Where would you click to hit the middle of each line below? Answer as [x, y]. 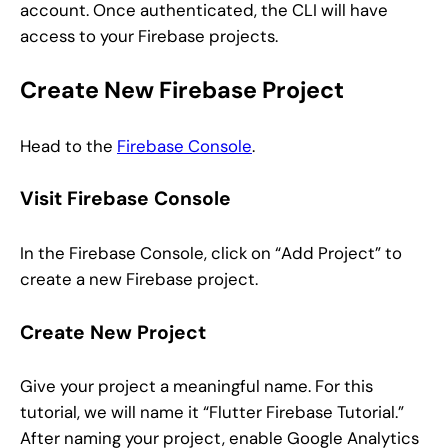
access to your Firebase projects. [149, 36]
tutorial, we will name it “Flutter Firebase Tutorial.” [212, 412]
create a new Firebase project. [139, 278]
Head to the [68, 145]
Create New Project [113, 332]
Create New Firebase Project [182, 90]
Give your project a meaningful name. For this [196, 386]
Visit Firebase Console [125, 199]
